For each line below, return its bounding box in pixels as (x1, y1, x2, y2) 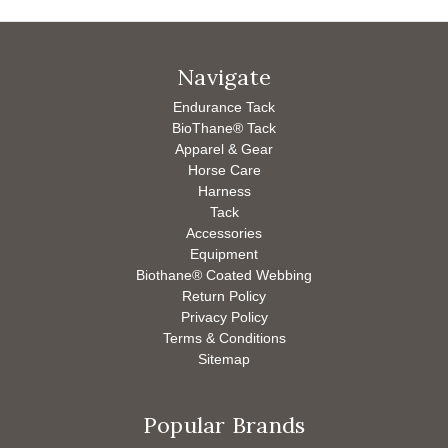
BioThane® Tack (172, 120, 276, 137)
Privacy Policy (180, 309, 268, 326)
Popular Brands (142, 411, 306, 440)
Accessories (186, 225, 262, 242)
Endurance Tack (173, 99, 275, 116)
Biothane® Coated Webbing (136, 267, 312, 284)
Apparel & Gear (175, 141, 273, 158)
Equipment (190, 246, 258, 263)
